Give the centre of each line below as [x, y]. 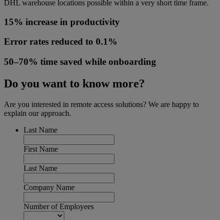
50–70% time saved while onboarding [80, 62]
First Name [41, 149]
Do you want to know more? [74, 83]
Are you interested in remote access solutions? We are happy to [101, 104]
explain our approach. [38, 113]
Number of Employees [59, 206]
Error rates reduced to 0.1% [61, 42]
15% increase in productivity [62, 22]
